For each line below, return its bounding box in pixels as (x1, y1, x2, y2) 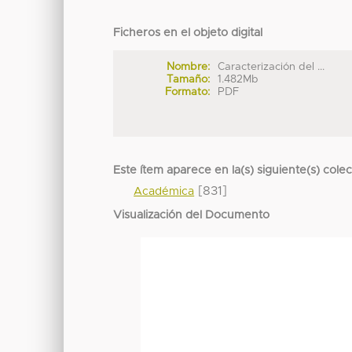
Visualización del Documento (113, 210, 270, 222)
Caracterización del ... (218, 60, 325, 72)
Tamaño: (166, 73, 210, 85)
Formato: (164, 86, 210, 97)
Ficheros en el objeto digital (113, 27, 263, 39)
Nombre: (166, 60, 210, 72)
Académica (134, 186, 195, 198)
